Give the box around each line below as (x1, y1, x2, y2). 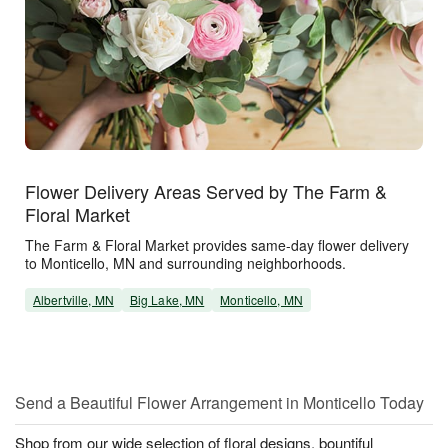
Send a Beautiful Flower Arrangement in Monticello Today (15, 390, 424, 414)
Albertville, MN (33, 290, 114, 308)
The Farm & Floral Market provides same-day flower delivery (25, 234, 409, 255)
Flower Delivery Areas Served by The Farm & (25, 177, 387, 204)
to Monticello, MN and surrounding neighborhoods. (41, 252, 346, 273)
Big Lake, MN (129, 290, 205, 308)
